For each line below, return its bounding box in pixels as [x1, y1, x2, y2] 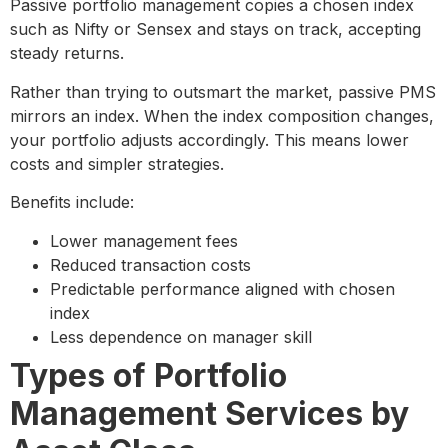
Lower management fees [50, 230, 238, 251]
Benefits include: [10, 192, 134, 213]
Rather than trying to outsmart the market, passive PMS [10, 81, 436, 102]
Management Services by [10, 393, 409, 433]
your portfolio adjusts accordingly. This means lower [10, 129, 409, 150]
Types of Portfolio [10, 355, 287, 395]
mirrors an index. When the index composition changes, [10, 105, 434, 126]
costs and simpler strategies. [10, 153, 224, 174]
